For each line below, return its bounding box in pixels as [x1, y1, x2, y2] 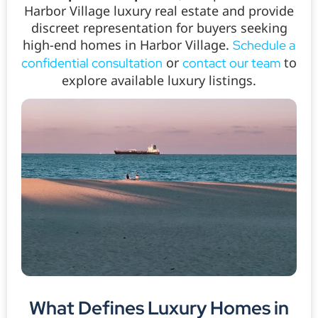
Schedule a [233, 37, 295, 54]
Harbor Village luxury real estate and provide [24, 2, 294, 20]
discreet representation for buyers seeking [31, 19, 287, 37]
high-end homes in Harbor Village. [23, 36, 233, 54]
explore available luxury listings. [62, 72, 256, 89]
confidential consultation [21, 55, 163, 72]
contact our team [182, 55, 280, 72]
